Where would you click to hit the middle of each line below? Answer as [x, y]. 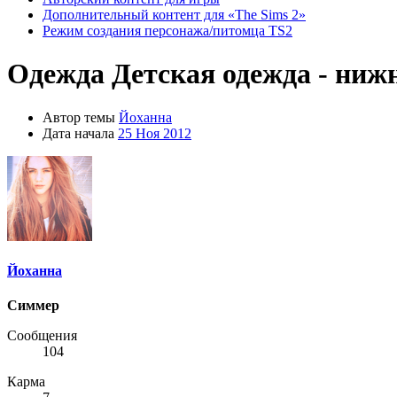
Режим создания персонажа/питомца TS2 [167, 31]
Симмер [33, 306]
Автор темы [79, 117]
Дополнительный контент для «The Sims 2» [174, 15]
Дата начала [78, 133]
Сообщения [42, 336]
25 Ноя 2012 [155, 133]
